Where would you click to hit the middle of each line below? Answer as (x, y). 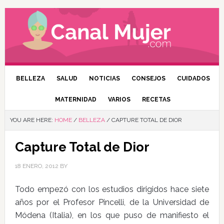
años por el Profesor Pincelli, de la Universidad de (112, 202)
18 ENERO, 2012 (36, 166)
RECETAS (156, 99)
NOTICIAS (104, 78)
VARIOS (119, 99)
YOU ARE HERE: (32, 120)
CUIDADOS (193, 78)
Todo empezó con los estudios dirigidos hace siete (112, 189)
